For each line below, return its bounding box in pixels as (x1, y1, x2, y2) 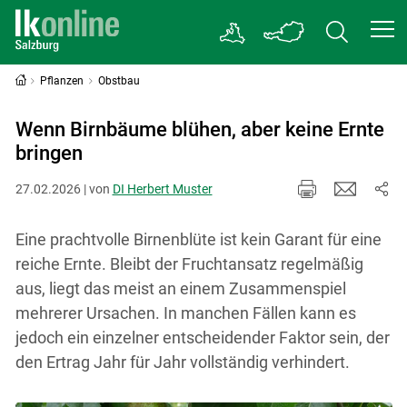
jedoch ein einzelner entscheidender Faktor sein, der (15, 327, 390, 347)
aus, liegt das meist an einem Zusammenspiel (15, 278, 346, 298)
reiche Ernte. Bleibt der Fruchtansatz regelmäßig (15, 253, 363, 273)
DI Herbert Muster (112, 181, 213, 196)
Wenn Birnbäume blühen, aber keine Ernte (15, 118, 384, 141)
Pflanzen (40, 74, 84, 87)
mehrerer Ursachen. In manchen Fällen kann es (15, 303, 356, 323)
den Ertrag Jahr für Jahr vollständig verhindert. (15, 352, 350, 372)
